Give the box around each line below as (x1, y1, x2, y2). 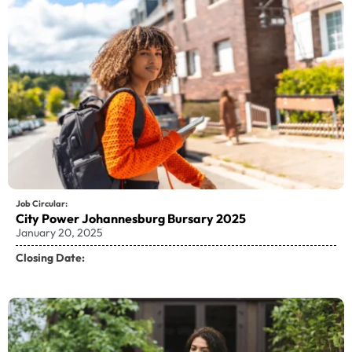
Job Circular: (16, 198, 68, 209)
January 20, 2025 (16, 225, 103, 240)
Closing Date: (16, 251, 85, 265)
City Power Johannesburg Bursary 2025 (16, 211, 246, 226)
